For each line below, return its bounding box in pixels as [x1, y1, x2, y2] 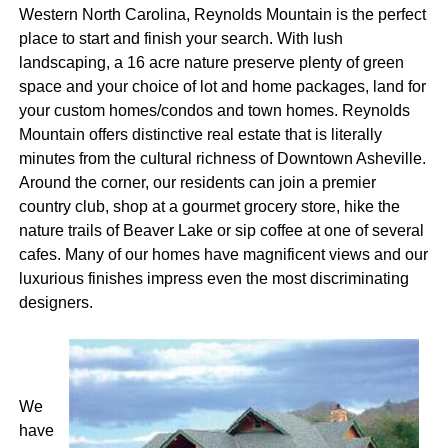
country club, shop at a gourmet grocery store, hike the [18, 198, 400, 216]
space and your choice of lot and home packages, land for [18, 78, 426, 96]
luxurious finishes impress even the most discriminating [18, 270, 409, 288]
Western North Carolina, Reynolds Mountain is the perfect [18, 6, 426, 24]
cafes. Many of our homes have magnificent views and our [18, 246, 428, 264]
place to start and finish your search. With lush [18, 30, 343, 48]
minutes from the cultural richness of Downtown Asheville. [18, 150, 426, 168]
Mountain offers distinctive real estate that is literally [18, 126, 382, 144]
